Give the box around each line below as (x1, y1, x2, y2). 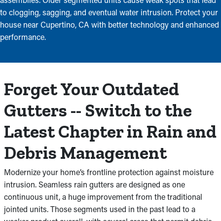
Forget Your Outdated (4, 78, 179, 100)
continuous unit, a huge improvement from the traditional (4, 191, 202, 202)
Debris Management (4, 142, 167, 163)
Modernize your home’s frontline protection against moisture (4, 167, 214, 177)
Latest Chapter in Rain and (4, 121, 217, 142)
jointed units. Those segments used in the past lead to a (4, 204, 195, 214)
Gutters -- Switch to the (4, 100, 192, 121)
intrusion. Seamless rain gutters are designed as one (4, 179, 185, 189)
